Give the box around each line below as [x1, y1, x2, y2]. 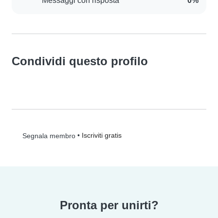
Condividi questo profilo [12, 54, 148, 68]
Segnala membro [20, 131, 75, 140]
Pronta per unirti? [59, 198, 159, 212]
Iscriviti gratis [81, 131, 122, 139]
